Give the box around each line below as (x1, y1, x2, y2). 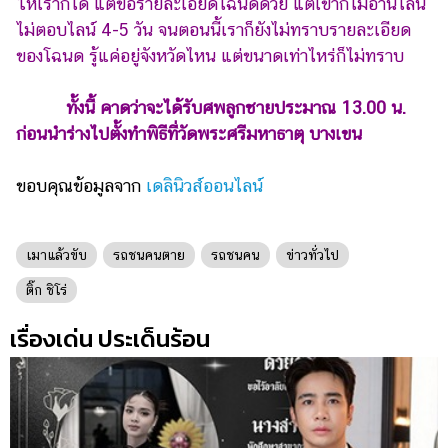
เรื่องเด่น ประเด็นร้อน (10, 320, 210, 356)
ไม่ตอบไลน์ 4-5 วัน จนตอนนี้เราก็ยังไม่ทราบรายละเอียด (16, 18, 411, 40)
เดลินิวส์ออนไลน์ (146, 174, 263, 196)
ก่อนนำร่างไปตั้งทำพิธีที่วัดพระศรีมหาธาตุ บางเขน (16, 122, 362, 144)
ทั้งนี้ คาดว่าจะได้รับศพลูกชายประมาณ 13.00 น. (51, 96, 406, 118)
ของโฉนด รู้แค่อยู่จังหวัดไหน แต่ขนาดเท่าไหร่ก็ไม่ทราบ (16, 44, 404, 66)
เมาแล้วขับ (26, 246, 87, 263)
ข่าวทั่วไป (286, 246, 339, 263)
